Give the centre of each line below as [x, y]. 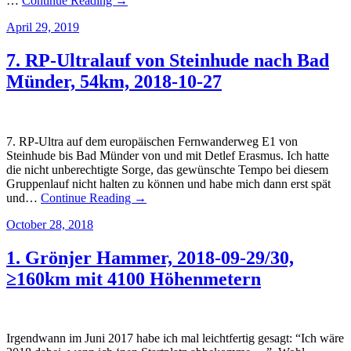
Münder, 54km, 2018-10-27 [114, 81]
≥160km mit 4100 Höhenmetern [134, 279]
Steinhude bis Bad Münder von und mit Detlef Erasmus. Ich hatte [168, 155]
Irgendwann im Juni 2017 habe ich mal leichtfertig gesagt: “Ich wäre [175, 338]
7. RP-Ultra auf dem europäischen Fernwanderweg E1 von [152, 141]
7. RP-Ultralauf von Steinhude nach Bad [168, 60]
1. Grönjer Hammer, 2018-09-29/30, [150, 257]
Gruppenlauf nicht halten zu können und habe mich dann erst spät [168, 183]
